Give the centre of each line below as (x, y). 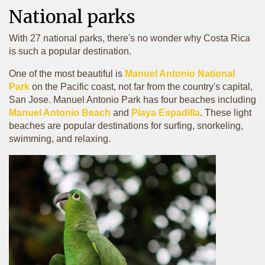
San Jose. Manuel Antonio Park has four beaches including (132, 100)
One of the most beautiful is (67, 74)
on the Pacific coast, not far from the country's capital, (142, 87)
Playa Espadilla (166, 113)
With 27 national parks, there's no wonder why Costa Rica (130, 38)
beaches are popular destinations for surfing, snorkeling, (126, 126)
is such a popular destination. (70, 51)
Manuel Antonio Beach (60, 113)
